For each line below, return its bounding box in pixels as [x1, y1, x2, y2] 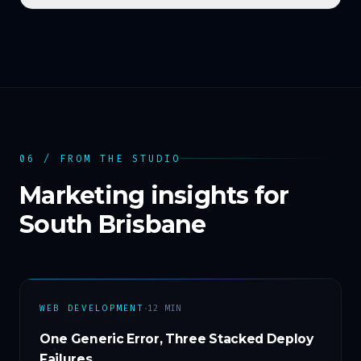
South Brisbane [19, 209, 206, 239]
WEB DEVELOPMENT [39, 302, 144, 314]
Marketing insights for [19, 180, 289, 210]
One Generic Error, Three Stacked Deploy [39, 330, 313, 346]
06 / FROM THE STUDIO [19, 151, 180, 165]
